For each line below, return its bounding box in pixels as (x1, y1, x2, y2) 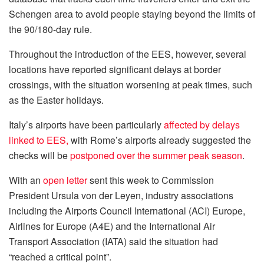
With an (9, 173, 43, 187)
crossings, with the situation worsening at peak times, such (9, 77, 252, 91)
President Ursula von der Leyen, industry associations (9, 188, 233, 202)
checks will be (9, 148, 70, 162)
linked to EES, (9, 133, 68, 147)
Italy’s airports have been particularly (9, 117, 164, 131)
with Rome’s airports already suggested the (68, 133, 251, 147)
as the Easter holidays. (9, 93, 106, 107)
